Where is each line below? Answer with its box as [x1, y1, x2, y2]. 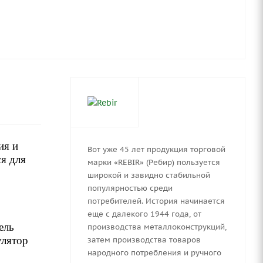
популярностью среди [87, 183, 173, 193]
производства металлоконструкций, [87, 221, 227, 232]
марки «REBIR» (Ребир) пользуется [87, 157, 220, 167]
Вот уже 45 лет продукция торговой [87, 144, 225, 154]
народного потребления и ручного [87, 247, 221, 258]
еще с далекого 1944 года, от [87, 208, 201, 219]
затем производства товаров [87, 234, 201, 245]
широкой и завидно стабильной [87, 170, 210, 180]
